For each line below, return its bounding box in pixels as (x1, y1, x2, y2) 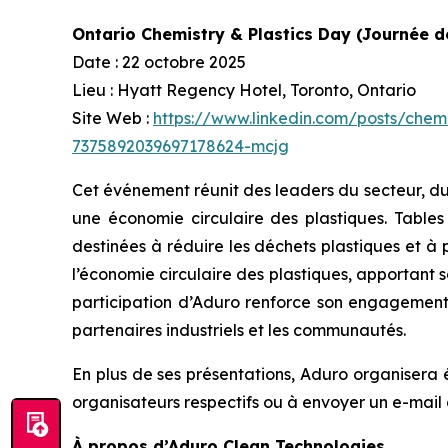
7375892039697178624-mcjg (72, 135, 289, 156)
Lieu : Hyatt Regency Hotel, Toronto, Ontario (72, 79, 416, 100)
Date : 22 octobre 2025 (72, 51, 246, 72)
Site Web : (72, 107, 153, 128)
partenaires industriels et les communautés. (72, 319, 406, 340)
